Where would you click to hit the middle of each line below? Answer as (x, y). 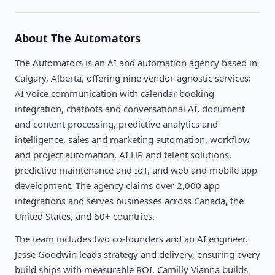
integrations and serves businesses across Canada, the (129, 201)
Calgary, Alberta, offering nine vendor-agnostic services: (133, 78)
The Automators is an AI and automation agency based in (136, 63)
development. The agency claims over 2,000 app (117, 186)
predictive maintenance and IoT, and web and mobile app (136, 170)
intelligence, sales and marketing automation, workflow (132, 140)
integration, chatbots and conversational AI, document (130, 109)
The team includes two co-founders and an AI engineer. (131, 239)
